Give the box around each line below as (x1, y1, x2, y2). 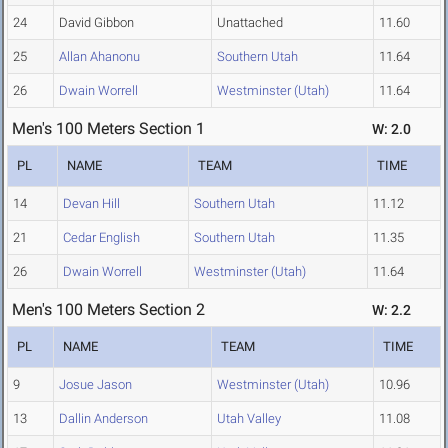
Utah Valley (217, 411, 281, 427)
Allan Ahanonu (59, 49, 140, 65)
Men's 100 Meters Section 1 (12, 119, 205, 139)
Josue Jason (59, 377, 132, 393)
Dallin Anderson (59, 411, 148, 427)
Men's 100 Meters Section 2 (12, 300, 205, 320)
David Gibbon (59, 15, 134, 31)
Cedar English (63, 230, 140, 246)
